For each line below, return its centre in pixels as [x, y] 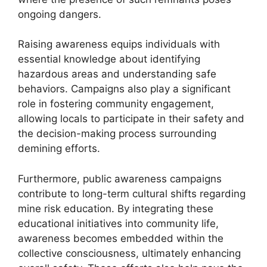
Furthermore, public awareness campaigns [120, 178]
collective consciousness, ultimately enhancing [129, 253]
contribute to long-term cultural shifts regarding [132, 193]
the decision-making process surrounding [117, 133]
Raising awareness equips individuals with [119, 44]
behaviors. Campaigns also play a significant [124, 89]
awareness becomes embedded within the [121, 238]
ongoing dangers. [60, 14]
